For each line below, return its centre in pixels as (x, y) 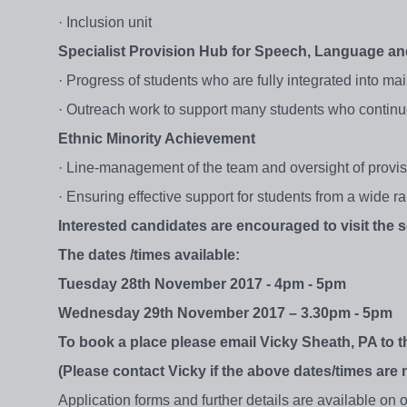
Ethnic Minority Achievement (157, 139)
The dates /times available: (149, 255)
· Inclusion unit (105, 23)
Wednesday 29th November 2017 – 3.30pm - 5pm (225, 313)
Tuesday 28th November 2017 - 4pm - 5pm (202, 284)
